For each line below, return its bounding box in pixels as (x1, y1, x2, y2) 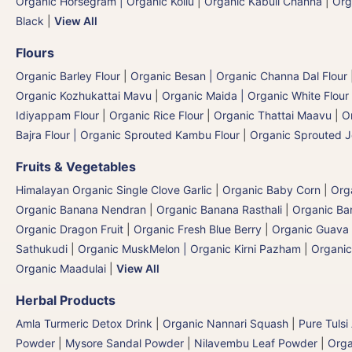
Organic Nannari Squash (163, 316, 288, 330)
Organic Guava (272, 222, 349, 236)
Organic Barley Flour (16, 68, 120, 82)
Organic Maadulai (16, 261, 106, 275)
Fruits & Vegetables (16, 158, 136, 174)
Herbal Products (16, 291, 115, 308)
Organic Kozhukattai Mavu (16, 88, 152, 102)
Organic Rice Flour (109, 108, 203, 122)
